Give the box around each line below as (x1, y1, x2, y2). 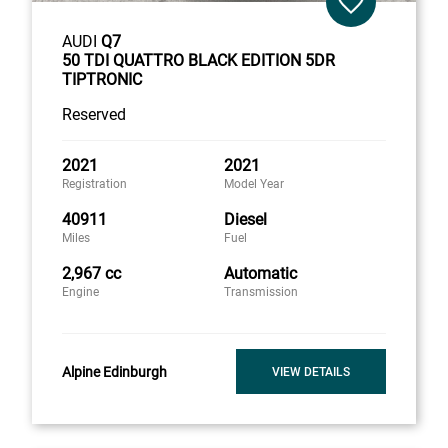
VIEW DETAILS (272, 364, 350, 379)
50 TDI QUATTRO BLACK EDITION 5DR (62, 51, 335, 71)
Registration (62, 177, 127, 192)
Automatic (224, 264, 297, 284)
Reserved (62, 105, 126, 125)
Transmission (224, 285, 298, 300)
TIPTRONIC (62, 70, 142, 90)
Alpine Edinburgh (62, 363, 167, 380)
